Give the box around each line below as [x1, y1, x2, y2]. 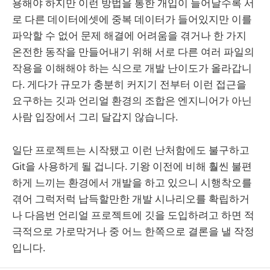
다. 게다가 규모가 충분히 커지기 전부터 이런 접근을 [12, 77, 246, 92]
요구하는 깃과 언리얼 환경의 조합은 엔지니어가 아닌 [12, 93, 252, 108]
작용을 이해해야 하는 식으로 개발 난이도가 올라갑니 [12, 61, 252, 75]
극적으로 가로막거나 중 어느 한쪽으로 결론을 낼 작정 [12, 224, 254, 238]
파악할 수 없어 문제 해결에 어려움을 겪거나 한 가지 [12, 28, 246, 43]
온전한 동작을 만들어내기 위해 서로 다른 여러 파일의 [12, 45, 254, 59]
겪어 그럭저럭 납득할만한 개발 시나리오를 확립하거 [12, 191, 250, 206]
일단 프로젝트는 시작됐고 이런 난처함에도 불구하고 [12, 142, 250, 157]
